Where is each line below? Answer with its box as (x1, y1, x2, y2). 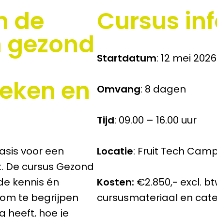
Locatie (97, 144, 133, 158)
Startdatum (97, 51, 156, 65)
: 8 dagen (140, 82, 186, 96)
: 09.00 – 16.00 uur (114, 113, 197, 127)
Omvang (97, 82, 140, 96)
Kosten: (97, 175, 137, 189)
